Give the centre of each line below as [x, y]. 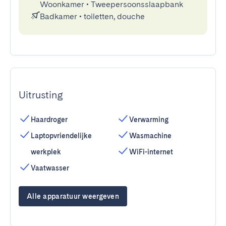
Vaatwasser [50, 168]
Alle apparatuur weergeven [73, 196]
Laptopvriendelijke [61, 136]
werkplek [46, 152]
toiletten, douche [114, 16]
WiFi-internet [151, 152]
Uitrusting [41, 95]
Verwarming [149, 120]
